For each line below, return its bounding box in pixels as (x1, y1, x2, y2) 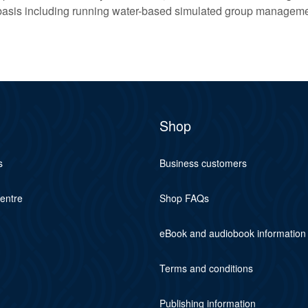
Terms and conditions (159, 261, 253, 275)
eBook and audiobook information (159, 225, 306, 240)
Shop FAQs (159, 190, 209, 205)
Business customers (159, 155, 247, 170)
